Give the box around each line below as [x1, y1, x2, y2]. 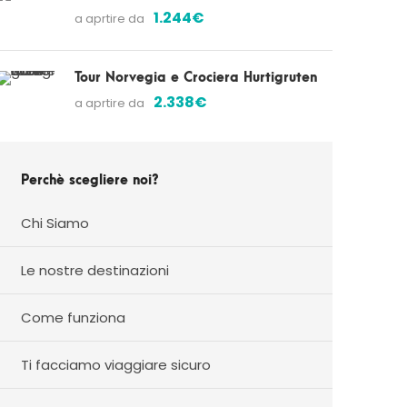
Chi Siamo [21, 213, 89, 233]
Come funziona [21, 308, 125, 327]
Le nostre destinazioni [21, 261, 169, 280]
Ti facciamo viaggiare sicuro [21, 355, 211, 374]
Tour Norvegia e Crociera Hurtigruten [74, 70, 317, 85]
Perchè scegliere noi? [21, 173, 159, 188]
